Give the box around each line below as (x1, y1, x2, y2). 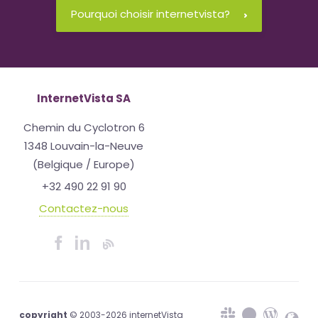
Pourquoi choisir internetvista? (71, 6, 230, 21)
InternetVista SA (37, 91, 131, 106)
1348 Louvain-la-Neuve (24, 138, 143, 153)
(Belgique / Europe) (33, 157, 135, 172)
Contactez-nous (39, 201, 128, 216)
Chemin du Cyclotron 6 (23, 120, 145, 135)
